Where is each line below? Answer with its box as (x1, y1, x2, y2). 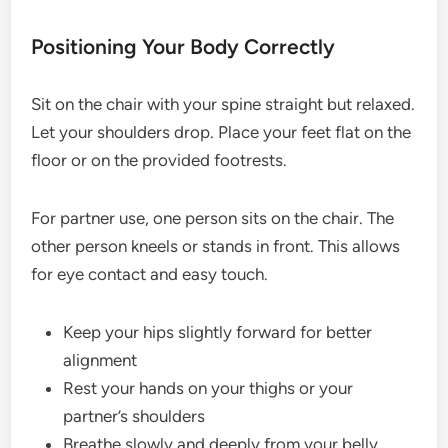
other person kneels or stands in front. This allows (31, 236, 401, 256)
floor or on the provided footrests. (31, 150, 288, 170)
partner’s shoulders (63, 406, 206, 426)
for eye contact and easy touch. (31, 264, 269, 284)
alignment (63, 350, 138, 370)
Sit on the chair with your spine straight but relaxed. (31, 94, 416, 114)
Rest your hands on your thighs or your (63, 378, 354, 398)
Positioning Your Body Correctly (31, 34, 336, 59)
